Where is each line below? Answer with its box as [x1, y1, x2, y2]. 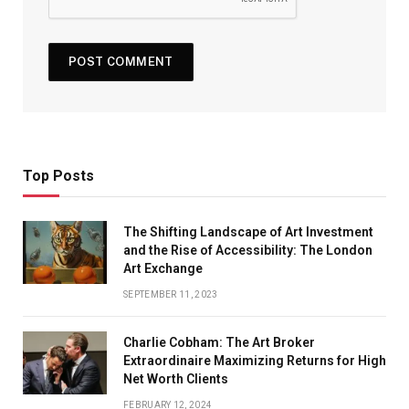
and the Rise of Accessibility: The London [123, 243, 372, 258]
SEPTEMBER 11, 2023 [123, 289, 218, 300]
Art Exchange [123, 261, 203, 277]
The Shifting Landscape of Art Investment [123, 225, 373, 240]
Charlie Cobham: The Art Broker [123, 335, 315, 351]
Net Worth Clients [123, 372, 228, 387]
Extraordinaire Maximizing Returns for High [123, 353, 386, 369]
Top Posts [23, 167, 94, 185]
